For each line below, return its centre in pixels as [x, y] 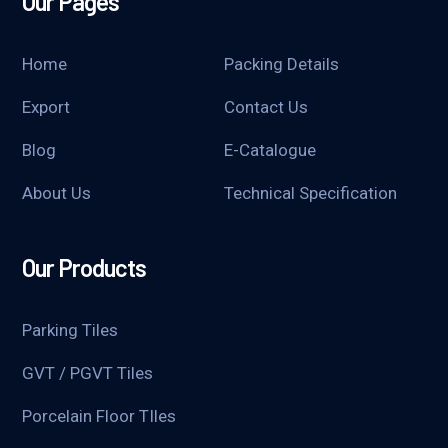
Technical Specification [310, 192]
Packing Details [281, 63]
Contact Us [266, 106]
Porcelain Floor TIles [99, 415]
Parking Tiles [70, 329]
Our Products [84, 267]
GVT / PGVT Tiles [88, 372]
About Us [57, 192]
